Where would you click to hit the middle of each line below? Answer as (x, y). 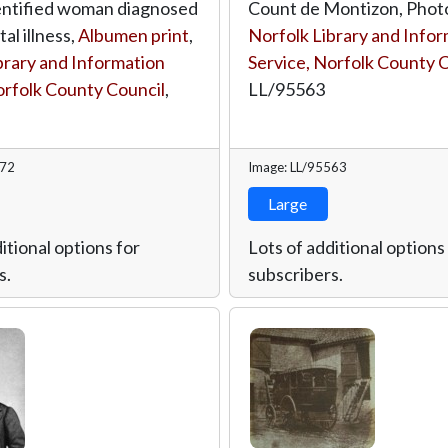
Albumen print (133, 34)
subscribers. (295, 273)
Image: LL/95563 (297, 166)
